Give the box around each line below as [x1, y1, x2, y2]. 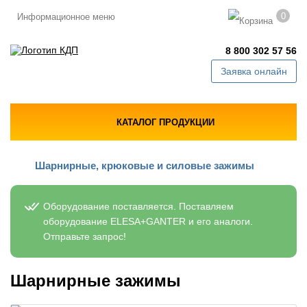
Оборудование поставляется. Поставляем [43, 201, 234, 212]
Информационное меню [17, 12, 115, 22]
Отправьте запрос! [43, 231, 126, 242]
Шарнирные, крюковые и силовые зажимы [35, 160, 254, 171]
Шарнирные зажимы [10, 271, 181, 290]
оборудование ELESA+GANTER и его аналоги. [43, 216, 253, 227]
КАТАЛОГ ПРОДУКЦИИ [116, 116, 214, 127]
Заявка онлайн [221, 66, 287, 77]
